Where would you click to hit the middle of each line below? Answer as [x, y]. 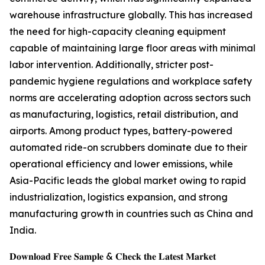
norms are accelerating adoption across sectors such [130, 98]
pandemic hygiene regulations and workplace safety [131, 81]
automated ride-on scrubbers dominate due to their [128, 148]
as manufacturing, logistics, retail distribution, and [124, 114]
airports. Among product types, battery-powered [121, 131]
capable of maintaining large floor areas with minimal [132, 48]
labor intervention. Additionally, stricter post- [112, 65]
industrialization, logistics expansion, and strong [119, 197]
